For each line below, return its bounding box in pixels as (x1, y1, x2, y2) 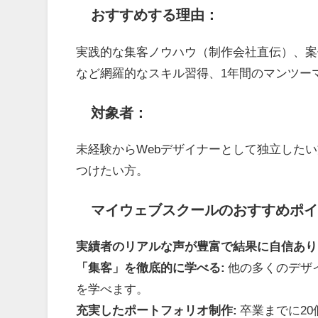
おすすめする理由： (90, 8, 219, 23)
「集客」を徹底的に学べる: (76, 261, 226, 274)
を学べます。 (76, 283, 149, 295)
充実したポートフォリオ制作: (76, 304, 238, 317)
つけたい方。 (76, 164, 149, 177)
